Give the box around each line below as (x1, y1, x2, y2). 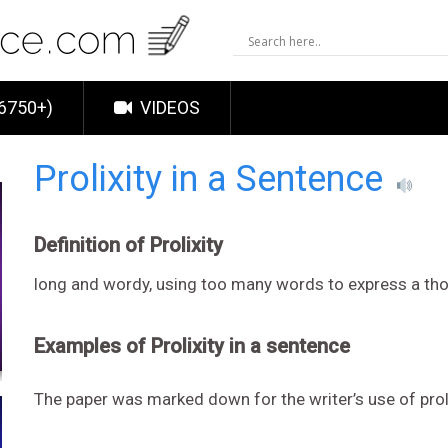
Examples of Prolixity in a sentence (33, 334, 350, 358)
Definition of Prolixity (33, 233, 223, 257)
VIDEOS (136, 97, 200, 118)
